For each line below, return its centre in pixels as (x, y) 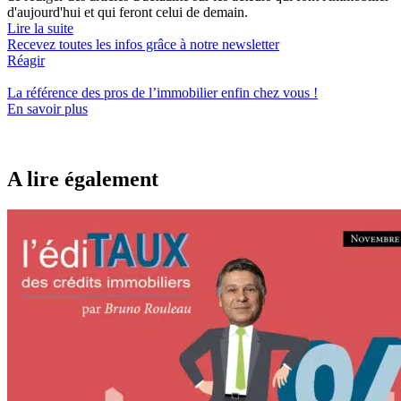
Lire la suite (40, 29)
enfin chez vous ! (268, 93)
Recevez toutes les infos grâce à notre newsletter (143, 45)
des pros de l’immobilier (149, 93)
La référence (44, 93)
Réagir (26, 61)
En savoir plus (47, 109)
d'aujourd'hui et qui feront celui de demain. (128, 13)
